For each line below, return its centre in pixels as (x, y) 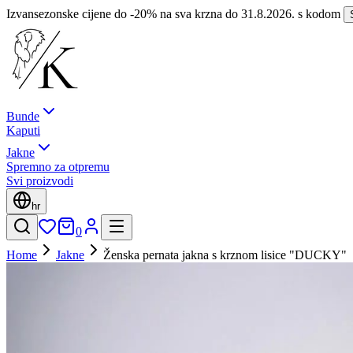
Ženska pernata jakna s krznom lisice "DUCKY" (225, 255)
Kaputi (23, 130)
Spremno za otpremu (58, 167)
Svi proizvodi (40, 181)
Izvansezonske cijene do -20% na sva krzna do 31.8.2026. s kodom (175, 14)
